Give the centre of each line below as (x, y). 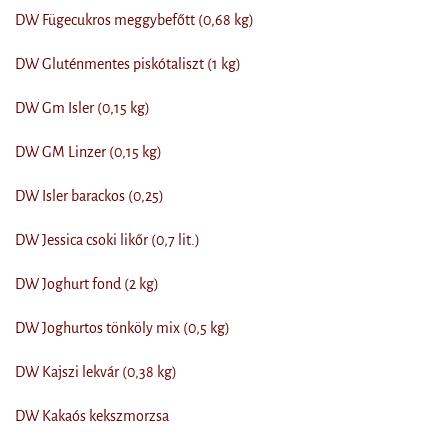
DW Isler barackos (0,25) (89, 196)
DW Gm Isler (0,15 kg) (82, 108)
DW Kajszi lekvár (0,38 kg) (96, 372)
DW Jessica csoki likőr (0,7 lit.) (107, 240)
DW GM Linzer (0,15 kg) (88, 152)
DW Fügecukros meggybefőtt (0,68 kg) (134, 20)
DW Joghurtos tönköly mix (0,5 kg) (122, 328)
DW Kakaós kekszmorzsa (92, 416)
